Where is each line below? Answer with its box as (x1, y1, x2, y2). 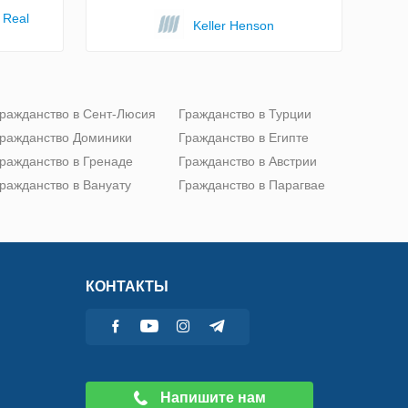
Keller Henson (192, 17, 274, 33)
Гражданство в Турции (178, 106, 311, 121)
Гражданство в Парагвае (178, 177, 325, 192)
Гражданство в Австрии (178, 153, 317, 168)
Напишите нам (156, 389, 266, 405)
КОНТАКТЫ (86, 278, 168, 294)
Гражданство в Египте (178, 129, 309, 145)
